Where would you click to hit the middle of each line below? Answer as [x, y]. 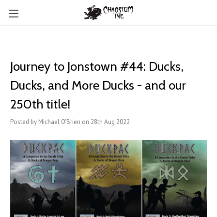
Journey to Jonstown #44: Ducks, [97, 66]
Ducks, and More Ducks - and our [98, 85]
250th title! [40, 104]
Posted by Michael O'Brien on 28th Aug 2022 [70, 122]
